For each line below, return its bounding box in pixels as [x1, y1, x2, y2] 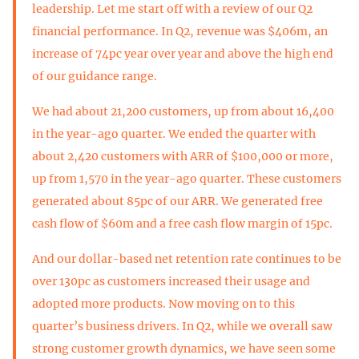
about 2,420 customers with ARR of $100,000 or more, [32, 148, 333, 163]
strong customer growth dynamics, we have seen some [32, 341, 336, 356]
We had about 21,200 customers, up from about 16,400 [32, 103, 334, 119]
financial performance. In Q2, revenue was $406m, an [32, 23, 328, 38]
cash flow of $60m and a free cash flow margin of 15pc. [32, 216, 333, 231]
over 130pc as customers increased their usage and [32, 273, 310, 288]
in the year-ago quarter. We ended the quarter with [32, 126, 316, 141]
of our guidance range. [32, 68, 157, 83]
